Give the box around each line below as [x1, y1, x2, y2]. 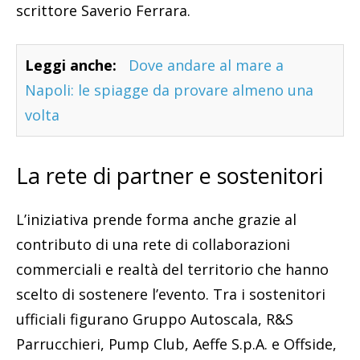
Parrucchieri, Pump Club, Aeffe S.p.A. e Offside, [16, 334, 337, 354]
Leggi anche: [25, 55, 117, 76]
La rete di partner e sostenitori [16, 161, 323, 191]
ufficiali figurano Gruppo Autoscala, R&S [16, 309, 293, 329]
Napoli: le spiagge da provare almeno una [25, 80, 313, 100]
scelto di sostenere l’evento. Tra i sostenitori [16, 284, 325, 305]
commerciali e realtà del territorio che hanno [16, 260, 329, 280]
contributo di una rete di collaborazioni [16, 235, 290, 255]
